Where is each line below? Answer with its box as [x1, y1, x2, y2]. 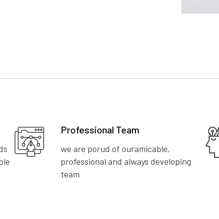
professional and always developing [61, 156, 191, 167]
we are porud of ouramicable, [61, 143, 170, 154]
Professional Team [61, 124, 139, 136]
